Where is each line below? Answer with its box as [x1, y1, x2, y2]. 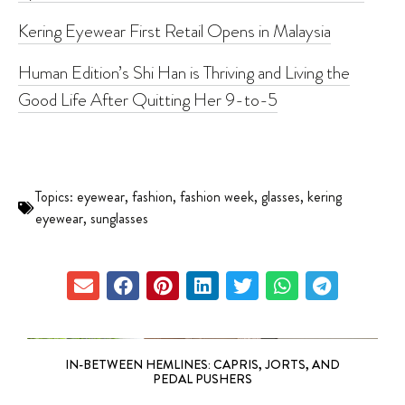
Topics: [35, 185, 77, 207]
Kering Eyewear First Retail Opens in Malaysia [18, 17, 331, 43]
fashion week [180, 185, 254, 207]
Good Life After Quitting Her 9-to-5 [18, 86, 278, 112]
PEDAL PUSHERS [153, 370, 252, 389]
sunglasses [90, 207, 148, 229]
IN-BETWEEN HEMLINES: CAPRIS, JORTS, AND [65, 355, 340, 374]
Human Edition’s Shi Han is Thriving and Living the [18, 59, 350, 85]
